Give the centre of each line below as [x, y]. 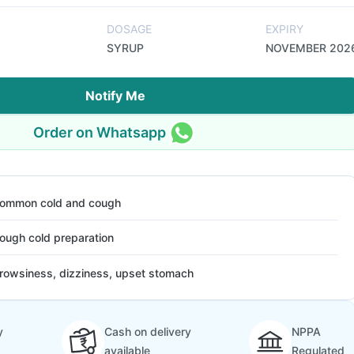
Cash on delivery [147, 331]
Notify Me [115, 96]
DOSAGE [129, 29]
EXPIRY [284, 29]
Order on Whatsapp [100, 132]
